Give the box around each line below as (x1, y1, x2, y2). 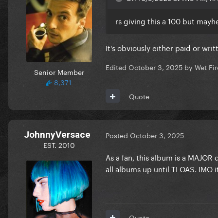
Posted (106, 129, 130, 141)
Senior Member (34, 66, 84, 77)
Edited (106, 61, 128, 72)
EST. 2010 (43, 139, 75, 150)
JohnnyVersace (23, 128, 91, 140)
